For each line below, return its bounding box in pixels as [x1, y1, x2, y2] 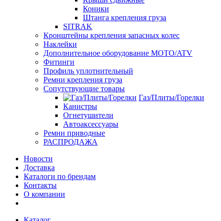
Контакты [24, 181, 57, 189]
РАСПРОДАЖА [43, 138, 98, 146]
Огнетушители [63, 111, 113, 119]
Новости [24, 154, 53, 163]
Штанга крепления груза [83, 13, 166, 22]
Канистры [63, 102, 97, 110]
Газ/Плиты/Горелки [139, 93, 204, 102]
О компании [24, 190, 65, 198]
